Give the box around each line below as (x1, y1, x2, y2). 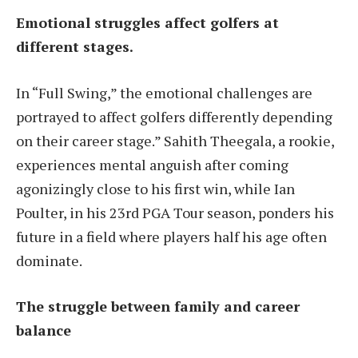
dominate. (16, 250, 82, 270)
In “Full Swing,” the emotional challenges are (16, 82, 312, 102)
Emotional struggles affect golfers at (16, 12, 279, 32)
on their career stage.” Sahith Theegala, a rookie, (16, 130, 334, 150)
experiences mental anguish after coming (16, 154, 288, 174)
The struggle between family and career (16, 296, 300, 316)
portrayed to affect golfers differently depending (16, 106, 332, 126)
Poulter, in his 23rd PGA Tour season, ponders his (16, 202, 334, 222)
